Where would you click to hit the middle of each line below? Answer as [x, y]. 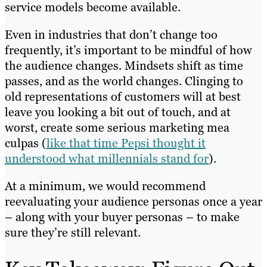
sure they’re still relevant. [73, 233]
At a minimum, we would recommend [105, 186]
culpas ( [26, 143]
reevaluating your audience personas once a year [133, 202]
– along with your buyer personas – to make [122, 217]
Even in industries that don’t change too [111, 35]
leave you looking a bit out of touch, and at [118, 112]
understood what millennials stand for [107, 159]
